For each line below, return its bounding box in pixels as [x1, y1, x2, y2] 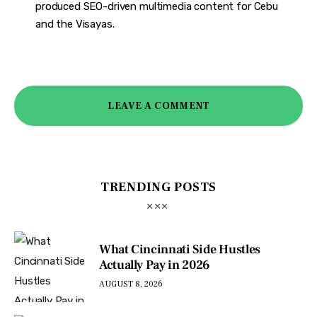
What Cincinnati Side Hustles [99, 241, 260, 258]
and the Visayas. [35, 18, 115, 31]
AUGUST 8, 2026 [99, 279, 163, 290]
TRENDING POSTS [100, 179, 217, 196]
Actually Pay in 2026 [99, 256, 210, 273]
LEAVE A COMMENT [107, 99, 211, 113]
